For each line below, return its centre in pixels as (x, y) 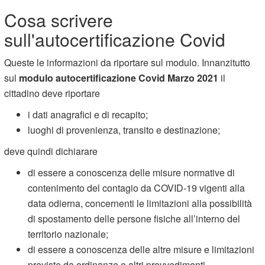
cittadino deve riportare (52, 93)
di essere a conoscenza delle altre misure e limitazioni (141, 249)
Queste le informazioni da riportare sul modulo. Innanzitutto (127, 62)
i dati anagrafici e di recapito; (88, 114)
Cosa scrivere (59, 20)
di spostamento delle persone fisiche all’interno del (134, 218)
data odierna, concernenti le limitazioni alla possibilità (140, 203)
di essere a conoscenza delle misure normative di (132, 172)
